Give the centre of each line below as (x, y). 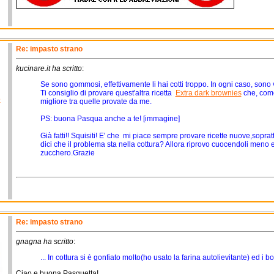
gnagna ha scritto (44, 242)
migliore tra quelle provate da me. (96, 102)
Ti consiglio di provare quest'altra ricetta (108, 93)
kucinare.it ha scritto (49, 68)
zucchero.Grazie (67, 153)
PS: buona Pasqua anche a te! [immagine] (110, 119)
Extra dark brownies (208, 93)
